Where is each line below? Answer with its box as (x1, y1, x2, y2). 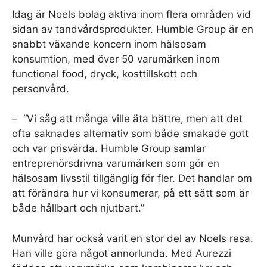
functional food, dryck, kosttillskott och (12, 67, 197, 80)
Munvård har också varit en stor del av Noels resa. (12, 232, 253, 244)
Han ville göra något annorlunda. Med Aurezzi (12, 247, 231, 259)
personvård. (12, 82, 69, 95)
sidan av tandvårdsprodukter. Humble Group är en (12, 23, 253, 35)
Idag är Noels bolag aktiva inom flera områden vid (12, 8, 251, 20)
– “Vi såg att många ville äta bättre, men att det (12, 113, 243, 125)
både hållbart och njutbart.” (12, 202, 144, 214)
